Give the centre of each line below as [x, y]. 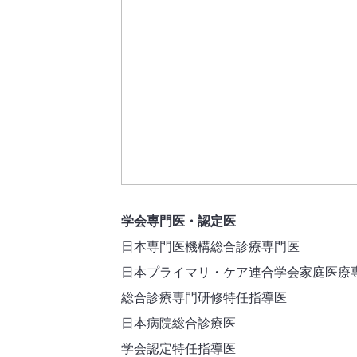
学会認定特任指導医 [178, 349]
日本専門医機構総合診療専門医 [210, 247]
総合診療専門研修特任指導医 [204, 298]
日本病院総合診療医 [178, 323]
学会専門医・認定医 [178, 221]
